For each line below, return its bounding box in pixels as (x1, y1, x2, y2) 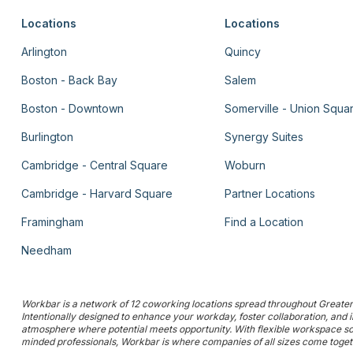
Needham (21, 243, 72, 258)
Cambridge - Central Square (21, 158, 169, 173)
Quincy (225, 45, 262, 59)
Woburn (225, 158, 266, 173)
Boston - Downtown (21, 102, 124, 116)
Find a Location (225, 215, 304, 229)
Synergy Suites (225, 130, 304, 144)
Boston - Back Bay (21, 73, 118, 87)
